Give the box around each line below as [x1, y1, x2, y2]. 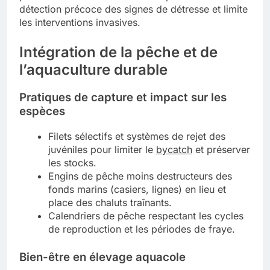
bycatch [156, 143, 192, 155]
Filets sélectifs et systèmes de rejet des [48, 130, 225, 142]
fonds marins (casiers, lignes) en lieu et [48, 183, 226, 195]
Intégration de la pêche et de [19, 43, 218, 61]
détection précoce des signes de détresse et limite [19, 3, 248, 16]
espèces [19, 104, 65, 118]
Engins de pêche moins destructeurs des [48, 169, 232, 182]
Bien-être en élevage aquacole [19, 250, 186, 264]
